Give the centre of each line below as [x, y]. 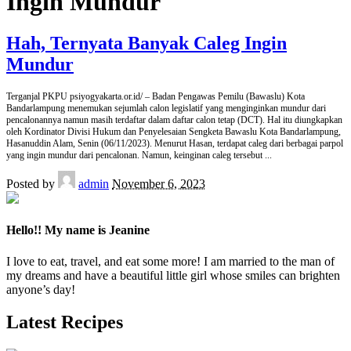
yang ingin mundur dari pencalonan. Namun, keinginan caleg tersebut [136, 155]
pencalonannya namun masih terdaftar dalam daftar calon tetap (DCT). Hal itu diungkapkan [174, 119]
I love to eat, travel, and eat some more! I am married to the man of [170, 261]
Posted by [31, 184]
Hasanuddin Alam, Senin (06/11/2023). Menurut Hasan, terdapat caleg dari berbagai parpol [175, 143]
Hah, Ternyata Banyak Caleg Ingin [147, 43]
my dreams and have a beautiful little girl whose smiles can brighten [173, 275]
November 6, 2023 [159, 184]
